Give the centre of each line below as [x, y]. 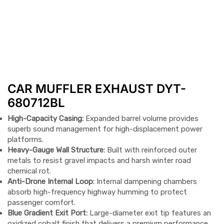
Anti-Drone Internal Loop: [51, 182]
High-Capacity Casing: [45, 119]
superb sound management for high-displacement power [105, 129]
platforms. [25, 140]
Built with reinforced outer [151, 150]
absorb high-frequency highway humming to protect [97, 192]
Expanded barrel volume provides [141, 119]
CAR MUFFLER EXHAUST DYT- [97, 89]
